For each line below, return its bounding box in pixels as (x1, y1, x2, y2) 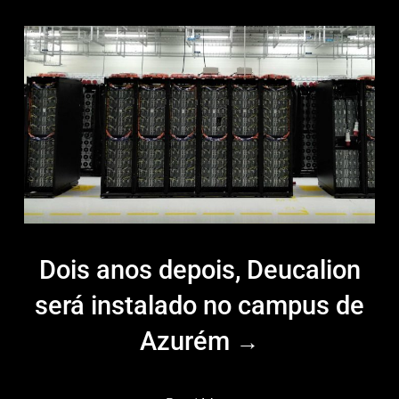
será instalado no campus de (35, 289, 364, 321)
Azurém (140, 325, 236, 356)
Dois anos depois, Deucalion (38, 254, 361, 285)
